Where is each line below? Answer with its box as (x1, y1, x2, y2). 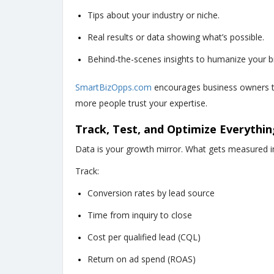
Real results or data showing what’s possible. (87, 31, 264, 43)
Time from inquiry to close (87, 209, 192, 221)
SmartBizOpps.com (75, 81, 152, 94)
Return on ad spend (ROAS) (87, 253, 196, 265)
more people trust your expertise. (75, 97, 207, 109)
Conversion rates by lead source (87, 187, 215, 199)
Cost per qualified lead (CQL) (87, 231, 201, 243)
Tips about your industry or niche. (87, 9, 220, 21)
